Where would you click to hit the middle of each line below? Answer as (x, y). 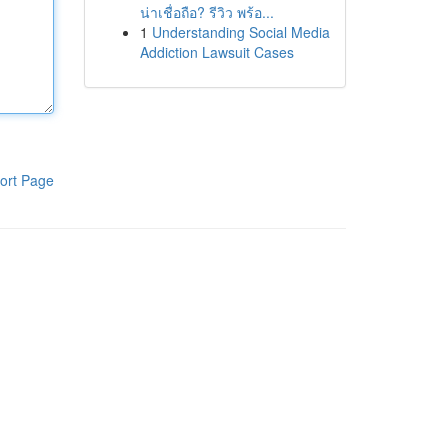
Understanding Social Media (240, 32)
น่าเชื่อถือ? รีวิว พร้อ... (206, 12)
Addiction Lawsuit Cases (216, 52)
